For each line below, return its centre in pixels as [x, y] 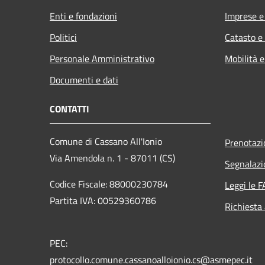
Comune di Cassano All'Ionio [106, 141]
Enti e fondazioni [83, 16]
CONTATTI [70, 109]
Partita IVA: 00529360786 [103, 200]
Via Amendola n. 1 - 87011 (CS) [112, 158]
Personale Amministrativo [102, 58]
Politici [63, 37]
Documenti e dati [84, 80]
